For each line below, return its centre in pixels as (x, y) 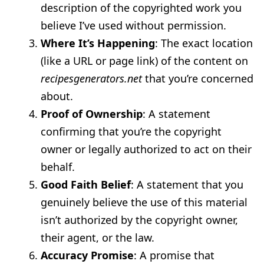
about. (57, 96)
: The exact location (204, 43)
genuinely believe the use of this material (144, 202)
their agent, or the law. (98, 238)
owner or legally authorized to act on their (146, 149)
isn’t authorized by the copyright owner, (140, 220)
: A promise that (174, 255)
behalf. (58, 167)
